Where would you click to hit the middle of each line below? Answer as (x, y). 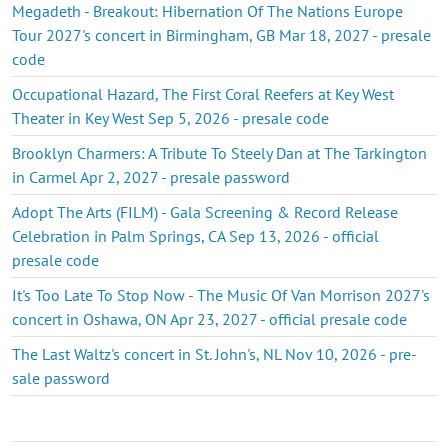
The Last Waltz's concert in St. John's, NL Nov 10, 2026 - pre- (214, 353)
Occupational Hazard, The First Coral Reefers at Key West (203, 93)
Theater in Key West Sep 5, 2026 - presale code (170, 117)
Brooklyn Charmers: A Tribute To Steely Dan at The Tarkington (219, 152)
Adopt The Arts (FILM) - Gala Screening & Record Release (205, 211)
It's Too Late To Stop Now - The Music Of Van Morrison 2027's (221, 294)
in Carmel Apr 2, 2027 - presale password (151, 176)
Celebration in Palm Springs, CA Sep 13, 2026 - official (195, 235)
